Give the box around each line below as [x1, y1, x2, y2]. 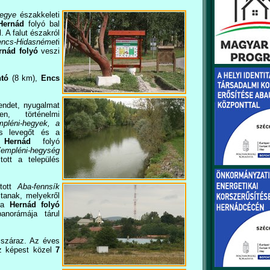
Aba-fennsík [17, 182, 60, 191]
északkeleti [16, 10, 60, 19]
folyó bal [28, 19, 60, 28]
